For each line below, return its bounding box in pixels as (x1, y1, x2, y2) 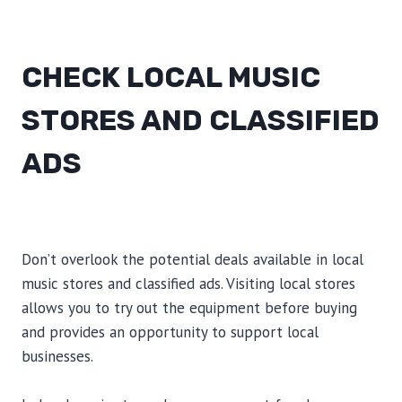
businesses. (22, 346, 93, 366)
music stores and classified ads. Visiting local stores (22, 274, 355, 293)
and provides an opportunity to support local (22, 322, 319, 342)
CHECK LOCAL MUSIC (22, 60, 320, 94)
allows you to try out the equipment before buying (22, 298, 357, 318)
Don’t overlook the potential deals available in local (22, 249, 363, 269)
